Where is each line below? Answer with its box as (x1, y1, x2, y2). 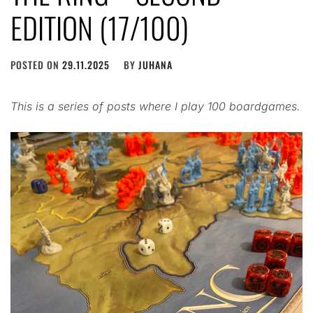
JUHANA (138, 57, 173, 72)
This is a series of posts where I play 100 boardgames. (10, 99, 300, 113)
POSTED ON (10, 57, 62, 72)
